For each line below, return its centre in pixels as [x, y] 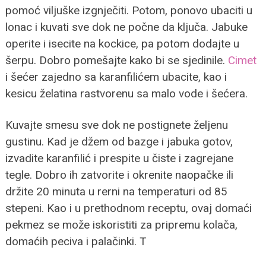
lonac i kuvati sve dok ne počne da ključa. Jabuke [126, 27]
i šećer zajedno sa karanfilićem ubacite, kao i [116, 77]
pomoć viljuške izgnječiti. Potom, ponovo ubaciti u [129, 10]
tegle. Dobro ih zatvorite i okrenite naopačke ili [119, 175]
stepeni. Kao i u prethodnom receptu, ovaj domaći [128, 208]
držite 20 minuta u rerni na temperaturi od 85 [116, 191]
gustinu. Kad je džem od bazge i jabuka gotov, [119, 141]
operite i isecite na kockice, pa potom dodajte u [122, 43]
